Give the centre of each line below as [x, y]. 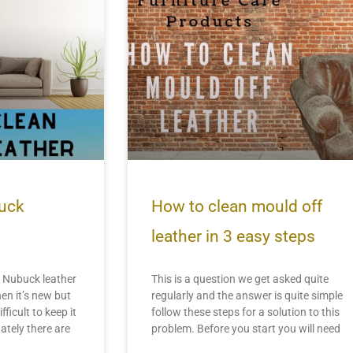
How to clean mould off [236, 207]
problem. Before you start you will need [245, 329]
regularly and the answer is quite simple [247, 296]
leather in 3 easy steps [233, 237]
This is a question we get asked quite [240, 279]
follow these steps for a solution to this [245, 312]
